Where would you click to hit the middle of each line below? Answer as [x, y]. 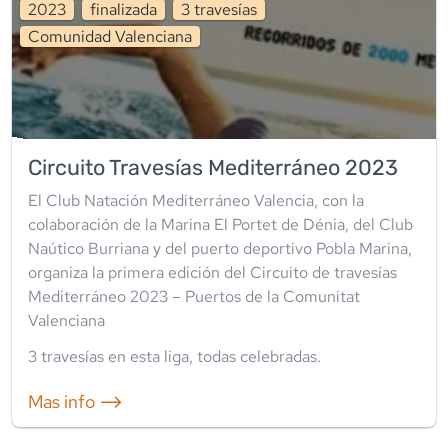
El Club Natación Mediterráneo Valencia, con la [196, 201]
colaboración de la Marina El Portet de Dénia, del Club [220, 225]
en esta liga [146, 357]
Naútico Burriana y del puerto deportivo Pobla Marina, [220, 249]
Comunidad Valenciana [110, 37]
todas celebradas [257, 357]
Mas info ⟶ [75, 402]
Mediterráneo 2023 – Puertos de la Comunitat [194, 297]
